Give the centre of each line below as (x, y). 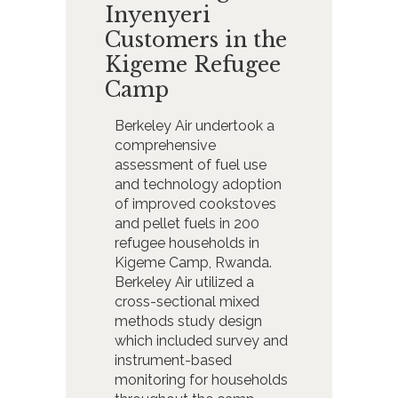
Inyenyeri (158, 15)
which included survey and (201, 341)
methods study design (188, 322)
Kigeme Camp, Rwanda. (193, 263)
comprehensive (165, 146)
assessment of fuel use (190, 165)
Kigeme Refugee (193, 65)
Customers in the (196, 40)
